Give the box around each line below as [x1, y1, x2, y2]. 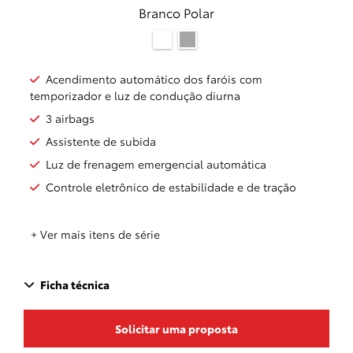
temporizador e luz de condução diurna [30, 87, 240, 104]
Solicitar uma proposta [115, 320, 238, 336]
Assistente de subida [46, 133, 156, 150]
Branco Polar [139, 3, 214, 21]
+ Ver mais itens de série [31, 225, 160, 242]
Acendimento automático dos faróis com [46, 71, 262, 87]
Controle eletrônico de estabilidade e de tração [46, 179, 296, 195]
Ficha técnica [40, 276, 110, 292]
